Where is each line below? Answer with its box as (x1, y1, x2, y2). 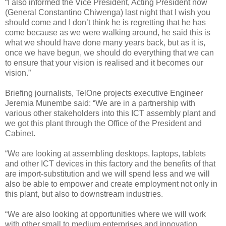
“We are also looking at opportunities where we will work (5, 209, 206, 218)
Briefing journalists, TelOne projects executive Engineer (5, 88, 203, 97)
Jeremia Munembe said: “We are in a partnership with (5, 98, 195, 107)
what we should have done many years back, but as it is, (5, 38, 205, 47)
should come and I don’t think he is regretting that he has (5, 18, 206, 27)
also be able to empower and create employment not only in (5, 179, 217, 188)
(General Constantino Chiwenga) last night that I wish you (5, 8, 210, 17)
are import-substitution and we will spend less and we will (5, 169, 210, 178)
